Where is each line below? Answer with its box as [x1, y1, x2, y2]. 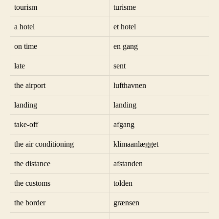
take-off [14, 120, 38, 129]
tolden [113, 178, 132, 187]
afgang [113, 120, 134, 129]
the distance [14, 159, 50, 168]
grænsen [113, 198, 139, 207]
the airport [14, 81, 45, 89]
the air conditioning [14, 139, 74, 148]
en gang [113, 42, 138, 50]
